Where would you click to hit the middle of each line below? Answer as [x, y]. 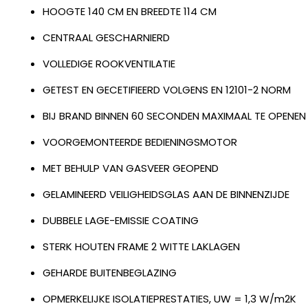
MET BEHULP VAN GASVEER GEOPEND [131, 168]
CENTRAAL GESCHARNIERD [106, 37]
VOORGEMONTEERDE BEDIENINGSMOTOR [140, 142]
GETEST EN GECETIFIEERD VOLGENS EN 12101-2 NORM [167, 89]
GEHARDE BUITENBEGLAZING [110, 272]
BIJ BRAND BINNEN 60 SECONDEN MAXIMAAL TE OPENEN [174, 115]
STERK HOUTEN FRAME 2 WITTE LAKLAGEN [141, 246]
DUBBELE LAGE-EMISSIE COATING [121, 220]
